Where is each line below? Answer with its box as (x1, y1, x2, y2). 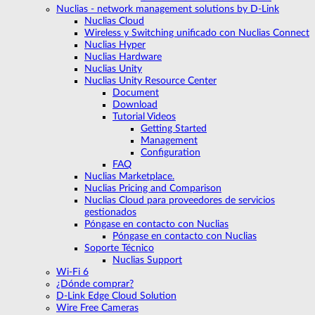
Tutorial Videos (112, 111, 176, 122)
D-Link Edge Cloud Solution (56, 290, 176, 301)
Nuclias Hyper (84, 39, 146, 50)
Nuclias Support (112, 255, 182, 265)
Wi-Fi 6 (56, 266, 89, 277)
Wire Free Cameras (56, 302, 139, 313)
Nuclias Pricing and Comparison (84, 183, 221, 193)
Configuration (141, 147, 200, 157)
